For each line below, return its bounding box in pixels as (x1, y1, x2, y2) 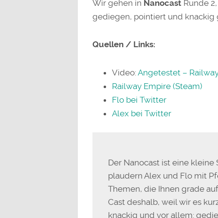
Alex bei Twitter (111, 108, 171, 118)
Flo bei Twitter (111, 94, 166, 105)
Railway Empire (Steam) (111, 81, 202, 91)
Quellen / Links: (92, 39, 155, 50)
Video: (111, 67, 138, 77)
